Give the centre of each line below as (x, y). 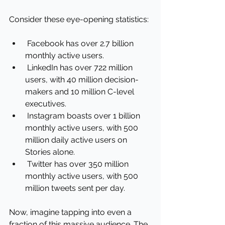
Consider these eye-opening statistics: (79, 19)
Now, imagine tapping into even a (71, 212)
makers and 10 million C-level (81, 92)
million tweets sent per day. (75, 188)
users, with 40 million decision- (82, 80)
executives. (46, 104)
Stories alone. (50, 152)
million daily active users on (77, 140)
